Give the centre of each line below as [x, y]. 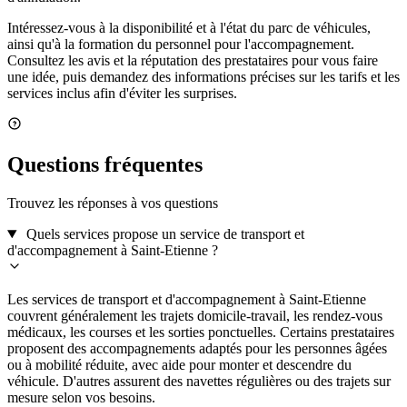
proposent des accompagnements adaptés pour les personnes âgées [197, 349]
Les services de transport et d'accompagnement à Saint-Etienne [187, 300]
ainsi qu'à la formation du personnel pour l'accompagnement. [181, 45]
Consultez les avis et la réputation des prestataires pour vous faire [193, 61]
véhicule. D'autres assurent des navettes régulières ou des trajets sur [199, 382]
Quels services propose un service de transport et [165, 234]
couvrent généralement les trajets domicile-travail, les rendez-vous [195, 316]
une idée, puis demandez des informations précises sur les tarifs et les [203, 77]
